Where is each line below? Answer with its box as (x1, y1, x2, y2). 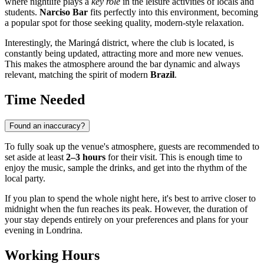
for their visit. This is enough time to (105, 152, 242, 163)
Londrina (46, 225, 80, 236)
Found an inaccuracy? (9, 121, 85, 131)
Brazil (150, 70, 174, 80)
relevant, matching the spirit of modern (5, 70, 150, 80)
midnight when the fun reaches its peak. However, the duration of (5, 204, 247, 214)
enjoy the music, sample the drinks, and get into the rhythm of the (5, 163, 247, 173)
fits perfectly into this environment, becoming (88, 7, 258, 18)
